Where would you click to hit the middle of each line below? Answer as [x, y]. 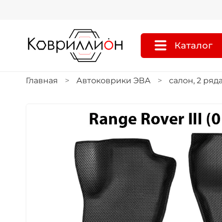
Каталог [194, 45]
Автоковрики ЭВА [113, 81]
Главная [42, 81]
